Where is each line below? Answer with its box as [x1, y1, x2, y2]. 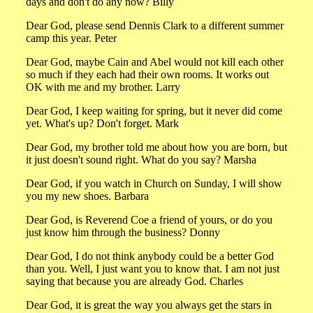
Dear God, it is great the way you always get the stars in [26, 299, 272, 311]
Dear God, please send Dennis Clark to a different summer [26, 20, 284, 31]
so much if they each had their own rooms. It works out [26, 68, 269, 80]
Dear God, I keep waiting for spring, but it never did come [26, 105, 282, 117]
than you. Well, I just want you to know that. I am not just [26, 263, 279, 275]
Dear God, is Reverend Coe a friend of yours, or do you [26, 214, 272, 226]
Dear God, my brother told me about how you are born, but [26, 141, 287, 153]
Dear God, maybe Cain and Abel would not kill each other [26, 56, 284, 68]
